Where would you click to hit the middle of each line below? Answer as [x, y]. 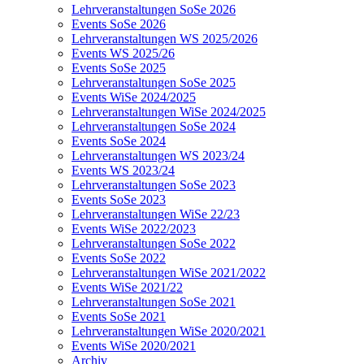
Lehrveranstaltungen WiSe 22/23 [156, 214]
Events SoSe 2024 [119, 141]
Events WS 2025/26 [123, 53]
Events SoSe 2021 [119, 316]
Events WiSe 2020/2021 [134, 346]
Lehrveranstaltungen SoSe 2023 [154, 185]
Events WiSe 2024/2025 [134, 97]
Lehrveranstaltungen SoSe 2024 [154, 126]
